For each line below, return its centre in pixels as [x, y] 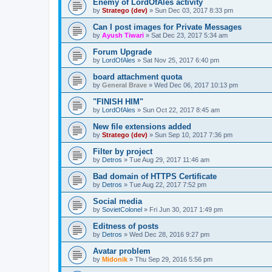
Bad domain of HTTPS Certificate [155, 177]
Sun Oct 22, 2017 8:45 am [181, 110]
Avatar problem [122, 251]
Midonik [115, 260]
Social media [117, 202]
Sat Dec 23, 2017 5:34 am [189, 36]
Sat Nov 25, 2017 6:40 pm [181, 60]
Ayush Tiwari [123, 36]
